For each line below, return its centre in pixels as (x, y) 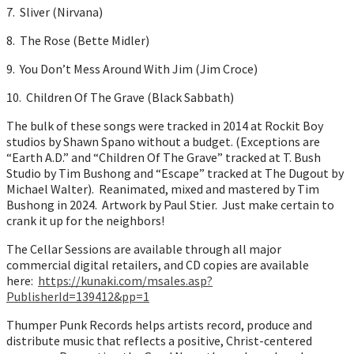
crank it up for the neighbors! (85, 220)
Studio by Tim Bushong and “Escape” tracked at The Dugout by (175, 173)
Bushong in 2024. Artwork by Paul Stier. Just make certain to (170, 204)
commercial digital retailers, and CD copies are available (158, 264)
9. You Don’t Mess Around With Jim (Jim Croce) (132, 68)
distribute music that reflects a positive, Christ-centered (159, 340)
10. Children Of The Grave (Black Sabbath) (120, 97)
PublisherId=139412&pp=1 (78, 296)
